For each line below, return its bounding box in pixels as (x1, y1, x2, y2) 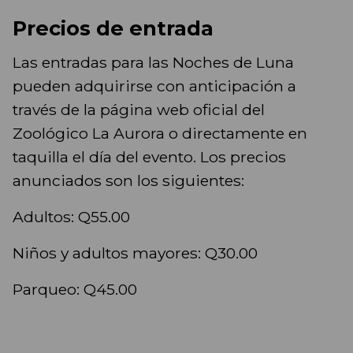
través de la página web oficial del (13, 100, 265, 120)
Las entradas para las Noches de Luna (13, 53, 294, 72)
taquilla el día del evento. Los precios (13, 147, 286, 167)
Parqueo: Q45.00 (13, 280, 137, 299)
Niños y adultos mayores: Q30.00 (13, 243, 258, 263)
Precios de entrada (13, 16, 214, 41)
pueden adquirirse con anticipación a (13, 76, 296, 96)
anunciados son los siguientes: (13, 171, 244, 191)
